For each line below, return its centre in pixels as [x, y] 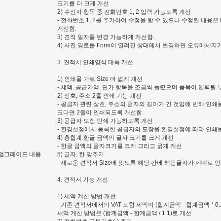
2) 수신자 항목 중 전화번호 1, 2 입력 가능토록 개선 [124, 12]
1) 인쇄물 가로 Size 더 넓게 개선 [100, 79]
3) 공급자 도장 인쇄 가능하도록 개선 [105, 121]
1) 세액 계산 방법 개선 [87, 196]
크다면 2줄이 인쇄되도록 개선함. [100, 112]
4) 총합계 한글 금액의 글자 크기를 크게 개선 [115, 138]
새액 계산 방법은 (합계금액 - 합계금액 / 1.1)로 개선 [124, 213]
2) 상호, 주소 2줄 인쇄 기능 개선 [99, 96]
